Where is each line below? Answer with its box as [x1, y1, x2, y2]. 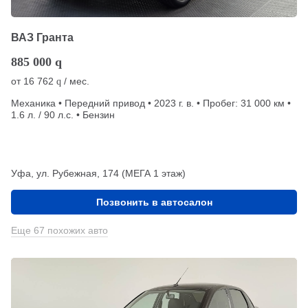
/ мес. [61, 75, 89, 87]
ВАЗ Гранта [11, 31, 74, 43]
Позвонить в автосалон [96, 196, 212, 208]
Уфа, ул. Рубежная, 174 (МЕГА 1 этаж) [11, 167, 186, 179]
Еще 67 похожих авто [11, 224, 108, 236]
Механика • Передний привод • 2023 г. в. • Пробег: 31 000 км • [11, 97, 291, 109]
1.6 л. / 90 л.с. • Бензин [11, 109, 115, 120]
